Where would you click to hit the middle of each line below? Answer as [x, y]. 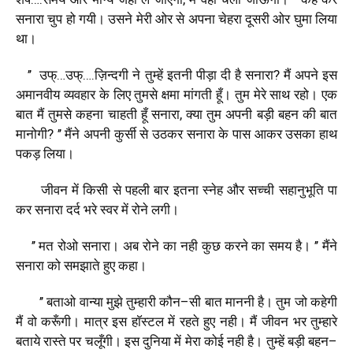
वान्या [91, 301]
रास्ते [55, 341]
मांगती [198, 94]
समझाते [82, 265]
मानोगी [32, 134]
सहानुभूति [301, 190]
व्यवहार [79, 94]
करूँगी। [61, 321]
